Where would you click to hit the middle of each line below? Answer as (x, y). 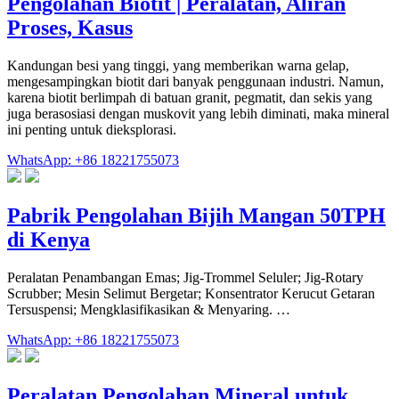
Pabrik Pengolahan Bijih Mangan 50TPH (196, 215)
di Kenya (49, 239)
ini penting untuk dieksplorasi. (92, 129)
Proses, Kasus (70, 27)
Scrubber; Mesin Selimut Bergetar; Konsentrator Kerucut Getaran (191, 293)
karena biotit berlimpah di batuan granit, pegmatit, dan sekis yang (190, 97)
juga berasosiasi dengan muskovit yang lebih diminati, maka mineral (198, 113)
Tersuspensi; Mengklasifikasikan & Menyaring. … (149, 309)
